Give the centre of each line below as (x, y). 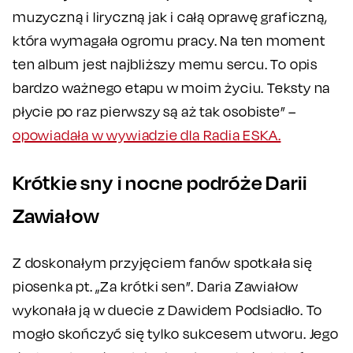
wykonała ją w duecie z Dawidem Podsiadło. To (168, 310)
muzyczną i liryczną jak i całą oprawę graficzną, (170, 17)
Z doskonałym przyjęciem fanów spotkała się (163, 262)
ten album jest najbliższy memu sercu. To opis (165, 64)
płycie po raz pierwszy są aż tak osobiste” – (155, 111)
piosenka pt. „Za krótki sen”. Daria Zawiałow (156, 286)
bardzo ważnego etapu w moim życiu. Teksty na (172, 87)
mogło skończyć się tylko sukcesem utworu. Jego (176, 333)
